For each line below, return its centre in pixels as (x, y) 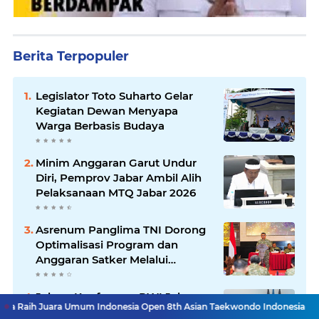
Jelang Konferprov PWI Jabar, (117, 296)
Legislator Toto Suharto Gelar (114, 95)
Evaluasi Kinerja (78, 274)
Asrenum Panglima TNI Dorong (121, 229)
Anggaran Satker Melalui (102, 259)
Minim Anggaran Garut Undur (116, 162)
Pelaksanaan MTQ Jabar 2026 (116, 192)
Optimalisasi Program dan (107, 244)
